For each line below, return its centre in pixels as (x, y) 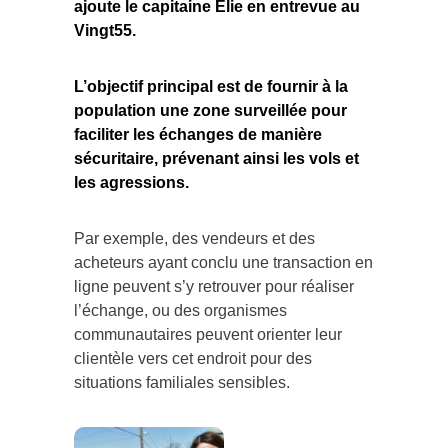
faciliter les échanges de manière (198, 127)
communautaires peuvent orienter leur (208, 327)
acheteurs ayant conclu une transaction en (223, 255)
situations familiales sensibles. (182, 375)
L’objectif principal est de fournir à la (211, 79)
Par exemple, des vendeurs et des (194, 231)
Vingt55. (105, 23)
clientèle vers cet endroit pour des (193, 351)
